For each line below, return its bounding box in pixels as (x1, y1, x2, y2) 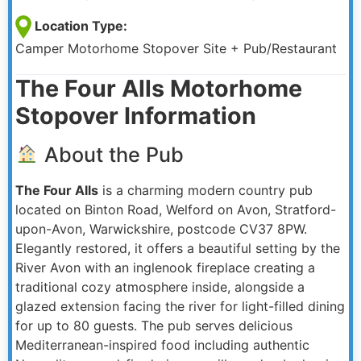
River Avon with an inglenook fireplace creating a (15, 259, 315, 276)
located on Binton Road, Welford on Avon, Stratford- (15, 201, 336, 218)
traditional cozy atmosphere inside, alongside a (15, 278, 305, 295)
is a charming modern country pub (98, 181, 313, 198)
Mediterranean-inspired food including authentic (15, 336, 309, 353)
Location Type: (31, 17, 127, 34)
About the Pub (38, 142, 184, 167)
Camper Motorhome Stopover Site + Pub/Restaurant (15, 39, 337, 56)
